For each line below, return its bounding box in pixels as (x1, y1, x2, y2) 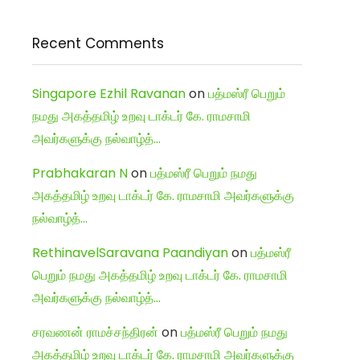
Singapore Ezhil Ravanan (32, 84, 186, 103)
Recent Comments (32, 33, 164, 53)
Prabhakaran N (32, 163, 128, 182)
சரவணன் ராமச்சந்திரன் (32, 322, 158, 342)
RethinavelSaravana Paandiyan (32, 243, 228, 262)
